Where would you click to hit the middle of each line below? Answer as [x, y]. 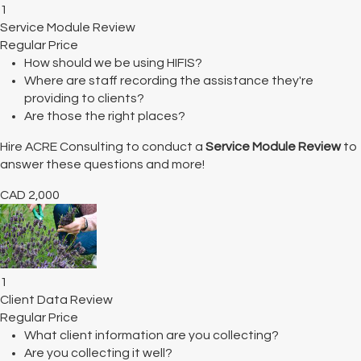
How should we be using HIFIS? [113, 63]
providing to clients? [84, 99]
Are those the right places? [105, 116]
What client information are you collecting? [151, 335]
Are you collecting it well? [98, 353]
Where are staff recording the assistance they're [169, 81]
